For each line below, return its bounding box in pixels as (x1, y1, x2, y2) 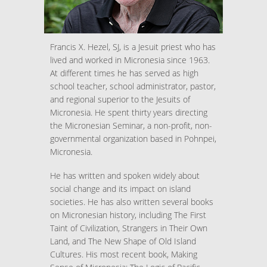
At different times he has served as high (50, 67, 198, 79)
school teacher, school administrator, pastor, (50, 80, 216, 92)
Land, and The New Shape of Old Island (50, 235, 196, 247)
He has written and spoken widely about (50, 169, 200, 181)
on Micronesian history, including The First (50, 209, 206, 221)
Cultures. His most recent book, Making (50, 248, 197, 260)
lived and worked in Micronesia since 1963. (50, 54, 210, 66)
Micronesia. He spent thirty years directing (50, 107, 207, 119)
